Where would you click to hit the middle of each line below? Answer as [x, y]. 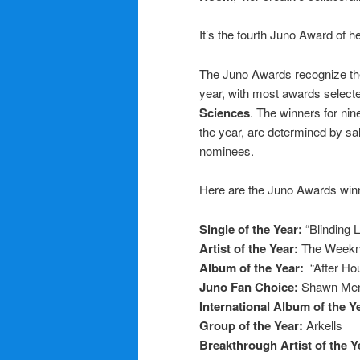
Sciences [225, 112]
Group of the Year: [253, 325]
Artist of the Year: [250, 248]
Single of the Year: [252, 229]
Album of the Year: [255, 267]
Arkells [324, 325]
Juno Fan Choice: [250, 286]
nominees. [227, 150]
